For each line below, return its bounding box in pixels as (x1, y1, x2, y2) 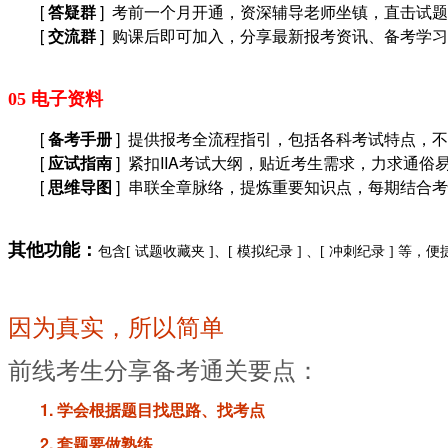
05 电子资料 (8, 89, 103, 109)
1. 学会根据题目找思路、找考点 (40, 398, 265, 421)
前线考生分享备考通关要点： (8, 358, 320, 384)
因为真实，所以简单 (8, 315, 224, 341)
